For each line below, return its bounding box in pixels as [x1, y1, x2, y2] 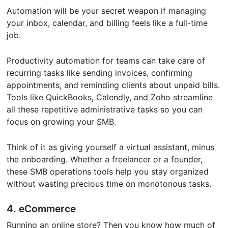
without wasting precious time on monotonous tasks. [7, 179, 214, 189]
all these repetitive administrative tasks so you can [7, 104, 203, 115]
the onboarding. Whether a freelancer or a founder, [7, 154, 203, 165]
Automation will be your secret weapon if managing [7, 6, 207, 16]
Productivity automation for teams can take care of [7, 55, 206, 66]
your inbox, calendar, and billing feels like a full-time [7, 18, 208, 28]
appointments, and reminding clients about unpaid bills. [7, 80, 220, 91]
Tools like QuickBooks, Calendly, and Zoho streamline [7, 92, 213, 103]
